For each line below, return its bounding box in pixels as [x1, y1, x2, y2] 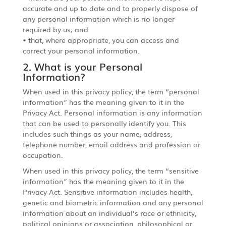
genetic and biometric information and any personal [22, 197, 203, 207]
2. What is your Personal [22, 58, 142, 74]
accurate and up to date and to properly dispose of [22, 3, 198, 13]
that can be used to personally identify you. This [22, 118, 186, 128]
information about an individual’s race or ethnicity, [22, 207, 196, 218]
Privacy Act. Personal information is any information [22, 107, 202, 118]
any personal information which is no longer [22, 13, 175, 24]
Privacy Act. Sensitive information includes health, [22, 186, 192, 197]
